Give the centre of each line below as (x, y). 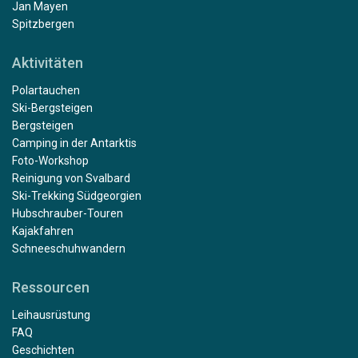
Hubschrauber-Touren (68, 213)
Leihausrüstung (51, 314)
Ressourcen (51, 287)
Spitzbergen (43, 24)
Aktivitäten (48, 62)
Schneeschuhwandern (69, 248)
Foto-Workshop (50, 160)
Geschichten (43, 350)
